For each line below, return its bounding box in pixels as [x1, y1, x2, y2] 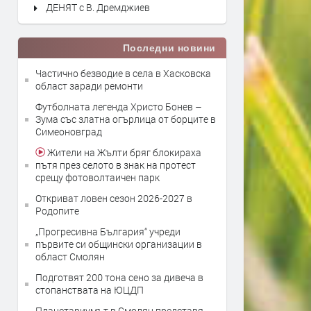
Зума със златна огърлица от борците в [35, 112, 216, 126]
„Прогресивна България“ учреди [35, 225, 180, 238]
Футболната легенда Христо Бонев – [35, 100, 202, 113]
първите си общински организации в [35, 237, 202, 251]
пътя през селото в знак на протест [35, 158, 196, 171]
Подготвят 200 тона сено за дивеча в [35, 271, 203, 284]
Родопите [35, 204, 79, 217]
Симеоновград [35, 125, 102, 138]
